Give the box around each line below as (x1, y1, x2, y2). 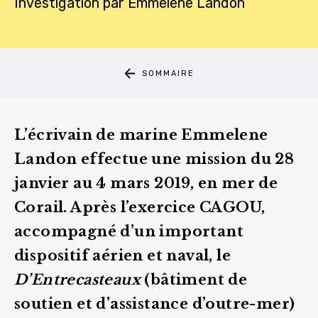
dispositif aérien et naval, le (14, 247, 231, 264)
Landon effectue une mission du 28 (14, 150, 295, 168)
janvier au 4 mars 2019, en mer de (14, 175, 278, 192)
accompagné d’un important (14, 223, 243, 240)
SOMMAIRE (141, 68, 194, 78)
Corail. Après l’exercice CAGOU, (14, 199, 265, 216)
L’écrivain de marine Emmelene (14, 126, 268, 143)
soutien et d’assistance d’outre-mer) (14, 295, 295, 312)
